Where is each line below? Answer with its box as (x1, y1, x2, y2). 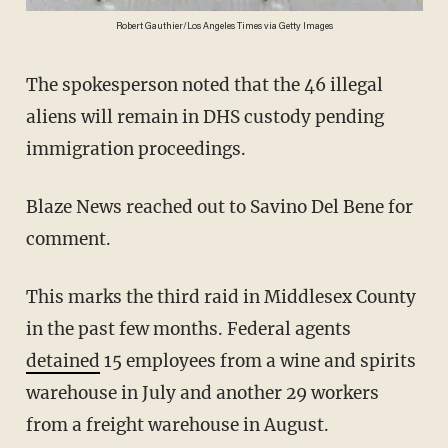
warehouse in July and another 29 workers (25, 381, 379, 404)
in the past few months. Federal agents (25, 317, 351, 340)
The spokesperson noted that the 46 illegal (25, 73, 38, 96)
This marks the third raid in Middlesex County (25, 285, 38, 308)
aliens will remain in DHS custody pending (25, 105, 384, 128)
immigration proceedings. (25, 137, 246, 160)
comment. (25, 227, 111, 250)
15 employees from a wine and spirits (99, 349, 416, 372)
